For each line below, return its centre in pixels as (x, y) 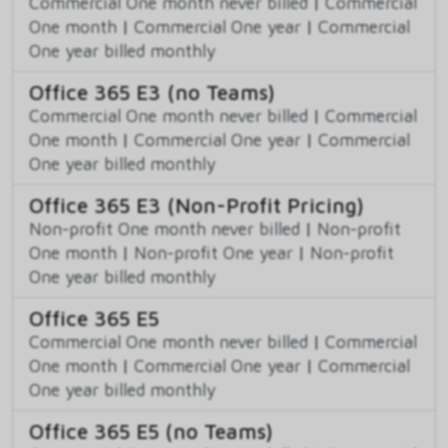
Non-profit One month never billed (164, 229)
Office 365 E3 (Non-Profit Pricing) (196, 205)
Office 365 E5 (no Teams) (151, 431)
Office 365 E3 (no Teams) (152, 92)
